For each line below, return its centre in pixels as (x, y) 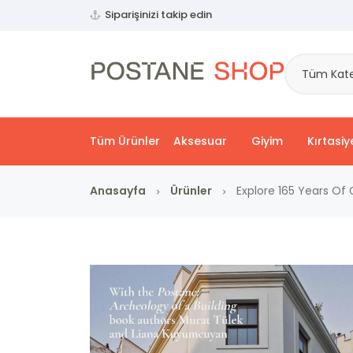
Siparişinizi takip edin (158, 15)
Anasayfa (118, 191)
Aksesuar (200, 141)
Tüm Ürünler (125, 141)
